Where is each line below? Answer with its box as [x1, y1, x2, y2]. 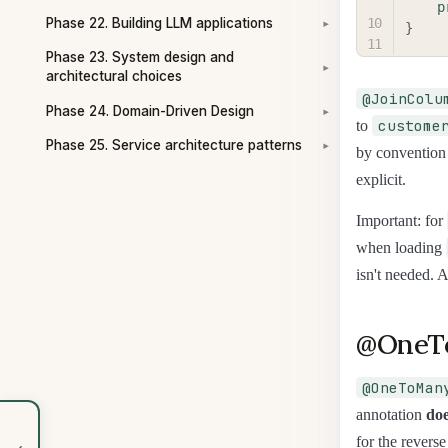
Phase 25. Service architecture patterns [46, 136, 302, 153]
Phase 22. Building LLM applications [46, 15, 273, 32]
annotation [356, 406, 426, 424]
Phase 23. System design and [46, 49, 234, 66]
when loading [356, 238, 446, 256]
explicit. [356, 170, 406, 188]
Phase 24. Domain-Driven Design [46, 102, 254, 119]
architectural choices [46, 68, 182, 85]
